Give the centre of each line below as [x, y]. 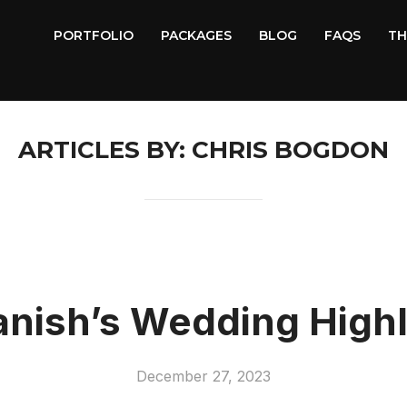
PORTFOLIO [93, 35]
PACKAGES [196, 35]
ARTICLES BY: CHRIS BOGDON [203, 150]
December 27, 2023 [203, 376]
